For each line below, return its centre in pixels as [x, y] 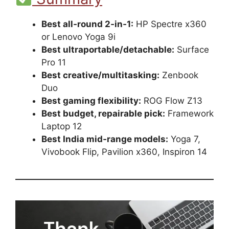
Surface [192, 49]
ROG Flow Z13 [172, 100]
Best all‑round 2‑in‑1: [87, 24]
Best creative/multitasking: [100, 75]
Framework [189, 113]
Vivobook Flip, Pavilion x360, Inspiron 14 [124, 152]
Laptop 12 [62, 126]
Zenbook [179, 75]
